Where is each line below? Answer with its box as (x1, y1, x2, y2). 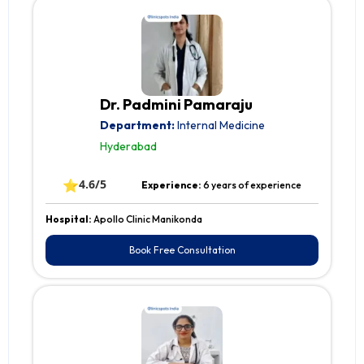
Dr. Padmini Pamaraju (99, 95, 253, 115)
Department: (99, 118, 175, 133)
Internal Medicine (174, 118, 265, 133)
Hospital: (45, 213, 93, 226)
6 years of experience (202, 179, 301, 192)
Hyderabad (99, 139, 157, 154)
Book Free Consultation (128, 244, 236, 257)
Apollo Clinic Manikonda (93, 213, 202, 226)
